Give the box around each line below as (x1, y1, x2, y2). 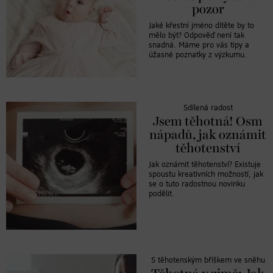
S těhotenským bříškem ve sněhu (151, 256, 265, 264)
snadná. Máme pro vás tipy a (149, 41, 249, 49)
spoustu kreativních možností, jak (149, 170, 263, 179)
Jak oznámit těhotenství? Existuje (149, 160, 261, 169)
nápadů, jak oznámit (149, 129, 266, 141)
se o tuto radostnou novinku (149, 180, 245, 188)
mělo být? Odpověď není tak (149, 31, 244, 40)
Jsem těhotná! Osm (153, 115, 263, 128)
